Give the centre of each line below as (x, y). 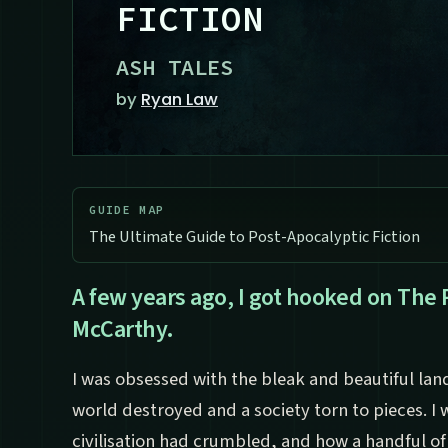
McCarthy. (123, 329)
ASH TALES (174, 67)
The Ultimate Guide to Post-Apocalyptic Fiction (255, 236)
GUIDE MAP (127, 209)
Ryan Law (179, 100)
